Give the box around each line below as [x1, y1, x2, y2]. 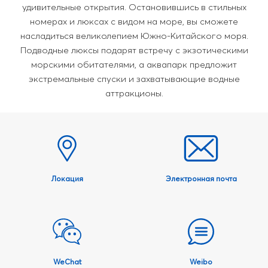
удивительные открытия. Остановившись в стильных [22, 1, 246, 13]
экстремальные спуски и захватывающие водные [28, 73, 240, 85]
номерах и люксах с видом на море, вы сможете [30, 16, 238, 28]
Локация [51, 174, 83, 184]
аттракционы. [105, 87, 163, 99]
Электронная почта [165, 174, 237, 184]
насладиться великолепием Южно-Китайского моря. [20, 30, 248, 42]
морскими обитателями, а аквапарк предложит [31, 59, 237, 71]
